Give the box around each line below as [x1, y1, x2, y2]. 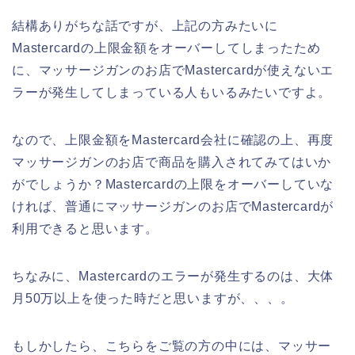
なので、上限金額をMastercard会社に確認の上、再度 [12, 132, 334, 147]
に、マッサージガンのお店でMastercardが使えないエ [12, 63, 334, 77]
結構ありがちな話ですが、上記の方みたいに [12, 18, 278, 32]
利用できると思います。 [12, 221, 158, 235]
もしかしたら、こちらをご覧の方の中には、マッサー [12, 338, 332, 353]
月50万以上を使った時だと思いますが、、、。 [12, 291, 294, 305]
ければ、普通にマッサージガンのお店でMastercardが [12, 199, 334, 213]
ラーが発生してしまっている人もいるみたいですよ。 [12, 85, 332, 99]
